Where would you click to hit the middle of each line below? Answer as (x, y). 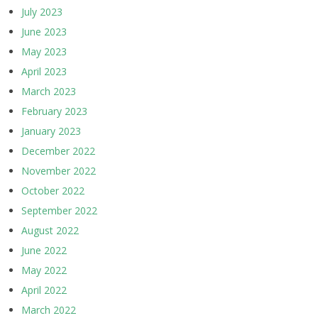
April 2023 (44, 72)
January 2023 (51, 131)
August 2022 (50, 231)
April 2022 (44, 290)
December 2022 (58, 151)
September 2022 (59, 211)
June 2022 (44, 251)
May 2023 (44, 52)
